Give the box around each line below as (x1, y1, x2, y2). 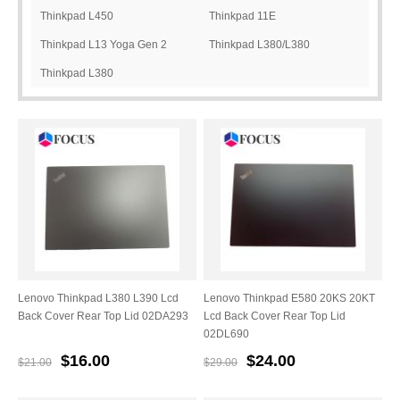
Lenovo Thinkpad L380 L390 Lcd (18, 292, 179, 305)
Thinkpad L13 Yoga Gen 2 (40, 38, 167, 51)
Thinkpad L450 (40, 10, 113, 22)
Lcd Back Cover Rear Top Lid (204, 310, 346, 323)
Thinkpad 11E (209, 10, 276, 22)
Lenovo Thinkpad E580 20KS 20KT (204, 292, 376, 305)
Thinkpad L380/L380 (209, 38, 310, 51)
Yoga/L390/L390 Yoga (209, 67, 317, 79)
